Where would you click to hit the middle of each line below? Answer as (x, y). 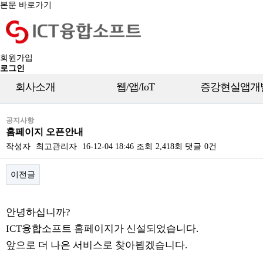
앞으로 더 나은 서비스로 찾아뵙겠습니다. (97, 245)
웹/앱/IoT (135, 87)
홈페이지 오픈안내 (45, 132)
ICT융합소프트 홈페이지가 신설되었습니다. (102, 229)
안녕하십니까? (38, 213)
